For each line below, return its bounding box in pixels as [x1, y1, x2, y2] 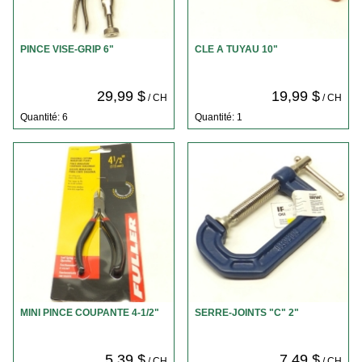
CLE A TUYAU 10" [194, 44, 278, 56]
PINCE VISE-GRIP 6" [20, 44, 114, 56]
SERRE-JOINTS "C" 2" [194, 307, 299, 319]
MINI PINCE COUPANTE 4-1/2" [20, 307, 159, 319]
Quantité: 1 [194, 111, 242, 123]
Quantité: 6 [19, 111, 68, 123]
